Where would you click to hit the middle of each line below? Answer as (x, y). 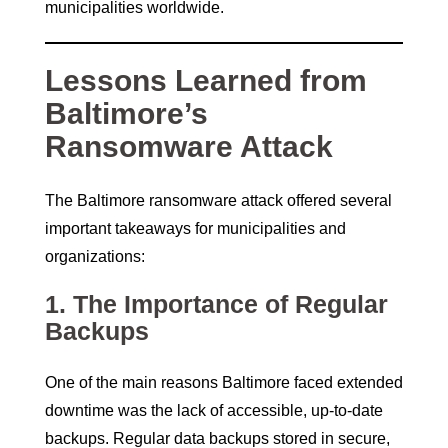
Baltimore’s (126, 114)
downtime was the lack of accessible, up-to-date (214, 411)
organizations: (95, 257)
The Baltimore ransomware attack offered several (218, 201)
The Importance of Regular (230, 304)
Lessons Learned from (206, 81)
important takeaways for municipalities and (195, 229)
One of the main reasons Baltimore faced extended (224, 383)
